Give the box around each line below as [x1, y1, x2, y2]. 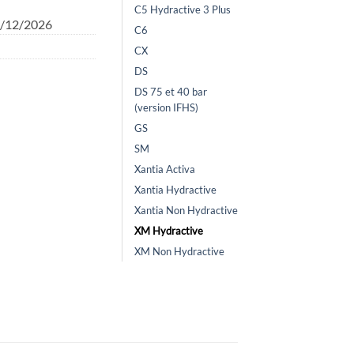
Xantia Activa [134, 163, 195, 176]
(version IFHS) [134, 101, 198, 115]
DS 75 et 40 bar [134, 85, 207, 99]
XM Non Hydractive [134, 245, 224, 258]
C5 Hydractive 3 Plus [134, 3, 231, 17]
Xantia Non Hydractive [134, 204, 238, 217]
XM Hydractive [134, 224, 203, 238]
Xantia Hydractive [134, 183, 217, 197]
